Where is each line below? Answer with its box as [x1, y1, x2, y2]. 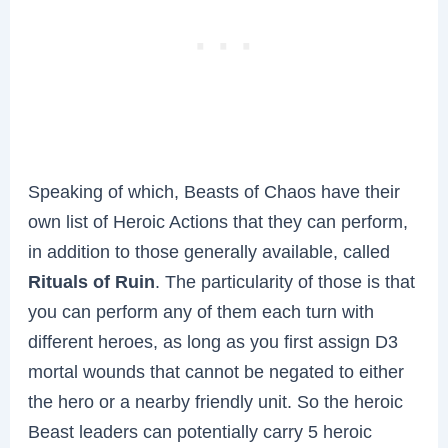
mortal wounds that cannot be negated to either [28, 360, 405, 382]
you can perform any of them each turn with [28, 300, 375, 322]
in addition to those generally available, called [28, 240, 391, 262]
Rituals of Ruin [28, 270, 156, 292]
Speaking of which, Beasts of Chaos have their [28, 180, 401, 202]
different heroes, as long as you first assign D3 [28, 330, 399, 352]
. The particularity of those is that [155, 270, 416, 292]
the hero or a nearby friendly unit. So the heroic [28, 390, 404, 412]
